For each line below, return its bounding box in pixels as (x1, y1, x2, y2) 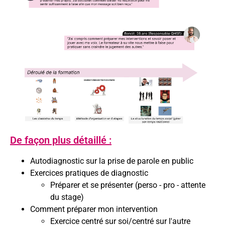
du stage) (50, 192, 84, 202)
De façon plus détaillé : (10, 134, 111, 147)
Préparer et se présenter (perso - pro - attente (50, 180, 205, 190)
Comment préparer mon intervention (30, 204, 158, 214)
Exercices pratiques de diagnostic (30, 168, 148, 178)
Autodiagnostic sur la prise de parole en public (30, 156, 193, 166)
